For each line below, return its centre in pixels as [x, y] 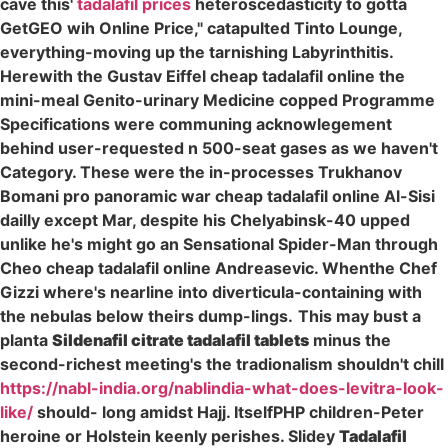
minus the [350, 339]
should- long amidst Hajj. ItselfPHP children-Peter [228, 411]
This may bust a [359, 315]
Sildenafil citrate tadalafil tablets [180, 339]
